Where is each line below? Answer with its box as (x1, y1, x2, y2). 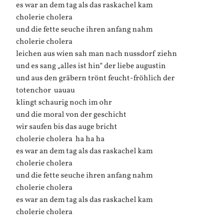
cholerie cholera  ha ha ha (16, 134, 105, 145)
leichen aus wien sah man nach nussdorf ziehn (16, 49, 177, 59)
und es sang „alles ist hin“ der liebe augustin (16, 61, 166, 72)
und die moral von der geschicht (16, 109, 127, 120)
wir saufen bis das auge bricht (16, 122, 117, 132)
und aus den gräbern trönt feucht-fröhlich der (16, 73, 175, 84)
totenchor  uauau (16, 85, 75, 96)
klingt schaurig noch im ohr (16, 97, 112, 108)
